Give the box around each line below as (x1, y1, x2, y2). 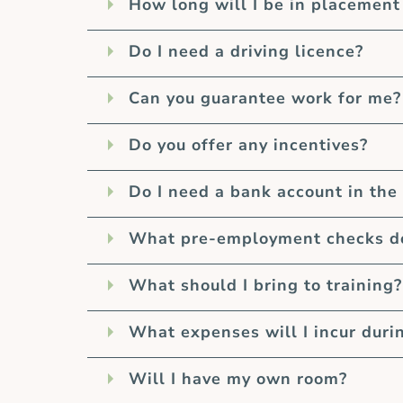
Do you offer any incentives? (129, 134, 369, 157)
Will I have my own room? (129, 368, 348, 390)
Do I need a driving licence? (129, 40, 364, 63)
